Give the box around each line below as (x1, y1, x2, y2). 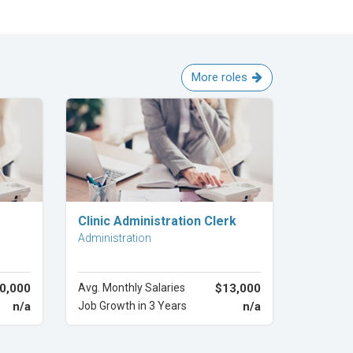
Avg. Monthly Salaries (77, 281, 185, 294)
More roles (191, 69, 247, 84)
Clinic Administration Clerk (77, 214, 236, 229)
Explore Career (132, 208, 206, 221)
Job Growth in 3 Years (77, 299, 187, 312)
